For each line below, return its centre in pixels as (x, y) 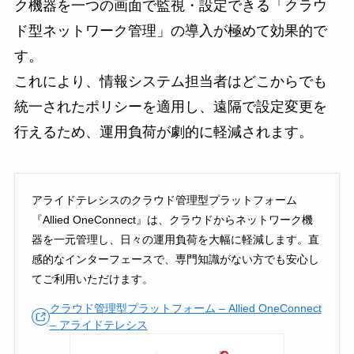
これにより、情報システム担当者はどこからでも (170, 82)
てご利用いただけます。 (92, 279)
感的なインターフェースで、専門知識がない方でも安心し (175, 259)
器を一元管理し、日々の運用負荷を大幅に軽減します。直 (175, 239)
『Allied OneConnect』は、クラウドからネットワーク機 (172, 219)
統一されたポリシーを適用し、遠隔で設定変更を (170, 107)
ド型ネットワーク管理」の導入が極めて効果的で (170, 31)
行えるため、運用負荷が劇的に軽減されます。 (163, 132)
